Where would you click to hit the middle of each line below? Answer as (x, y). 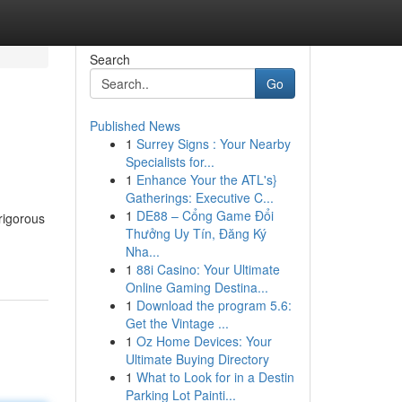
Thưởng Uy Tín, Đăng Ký (196, 233)
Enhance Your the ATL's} (206, 179)
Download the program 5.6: (214, 305)
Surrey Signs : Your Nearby (213, 144)
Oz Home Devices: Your (204, 341)
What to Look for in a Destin (215, 377)
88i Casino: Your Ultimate (208, 269)
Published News (135, 126)
